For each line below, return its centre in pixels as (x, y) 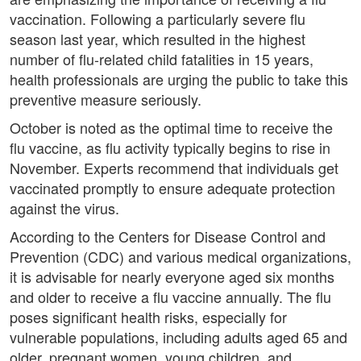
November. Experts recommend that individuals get (174, 168)
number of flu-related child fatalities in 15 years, (162, 59)
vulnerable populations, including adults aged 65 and (178, 337)
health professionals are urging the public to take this (179, 79)
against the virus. (64, 208)
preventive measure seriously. (106, 100)
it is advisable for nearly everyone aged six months (172, 277)
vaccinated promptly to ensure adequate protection (172, 188)
